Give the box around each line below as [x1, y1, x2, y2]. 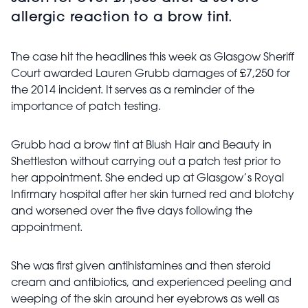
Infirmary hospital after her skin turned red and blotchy [11, 190, 294, 201]
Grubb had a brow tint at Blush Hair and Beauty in [11, 140, 272, 151]
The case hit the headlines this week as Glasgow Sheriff [11, 52, 294, 63]
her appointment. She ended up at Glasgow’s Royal [11, 173, 284, 184]
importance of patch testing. [11, 102, 161, 113]
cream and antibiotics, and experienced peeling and [11, 278, 291, 289]
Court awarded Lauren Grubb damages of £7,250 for [11, 69, 290, 80]
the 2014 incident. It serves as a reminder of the [11, 85, 254, 96]
